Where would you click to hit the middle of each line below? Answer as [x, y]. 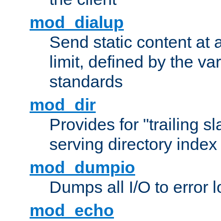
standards [86, 82]
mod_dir [63, 105]
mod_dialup [77, 22]
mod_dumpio [82, 167]
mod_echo [72, 210]
